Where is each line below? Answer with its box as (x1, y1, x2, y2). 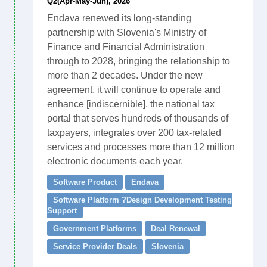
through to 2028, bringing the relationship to (47, 56, 230, 66)
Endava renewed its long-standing (47, 13, 191, 23)
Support (47, 206, 77, 215)
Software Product (53, 178, 117, 187)
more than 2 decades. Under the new (47, 70, 203, 80)
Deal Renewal (151, 224, 200, 233)
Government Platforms (53, 224, 136, 233)
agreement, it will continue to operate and (47, 85, 221, 95)
